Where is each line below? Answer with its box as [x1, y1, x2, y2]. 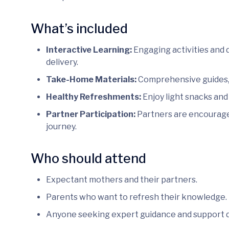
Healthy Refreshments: [45, 91, 141, 102]
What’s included [30, 20, 128, 36]
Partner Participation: [45, 109, 135, 119]
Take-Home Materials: [45, 74, 136, 84]
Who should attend [30, 150, 146, 166]
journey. [45, 121, 77, 131]
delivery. [45, 57, 78, 67]
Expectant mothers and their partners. [45, 174, 197, 185]
